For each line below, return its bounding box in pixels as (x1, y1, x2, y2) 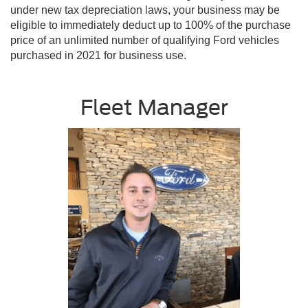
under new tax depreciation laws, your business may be (10, 4, 280, 16)
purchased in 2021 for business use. (10, 49, 186, 62)
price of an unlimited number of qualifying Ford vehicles (10, 34, 279, 47)
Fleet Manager (80, 95, 228, 120)
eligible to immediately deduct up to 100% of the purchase (10, 19, 291, 32)
